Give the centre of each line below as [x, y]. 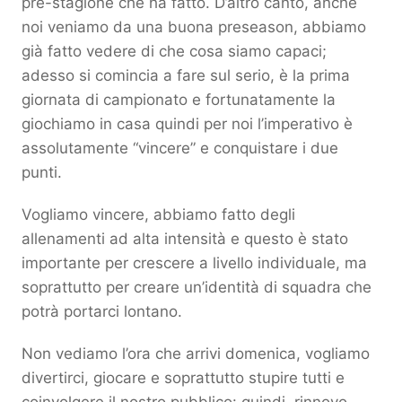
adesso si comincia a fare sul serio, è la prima [186, 75]
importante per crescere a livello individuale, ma [194, 262]
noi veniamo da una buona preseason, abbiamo [194, 26]
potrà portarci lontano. [102, 311]
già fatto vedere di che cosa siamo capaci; [174, 51]
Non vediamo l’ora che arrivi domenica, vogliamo [196, 353]
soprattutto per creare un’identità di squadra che [197, 287]
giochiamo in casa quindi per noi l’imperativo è [187, 123]
